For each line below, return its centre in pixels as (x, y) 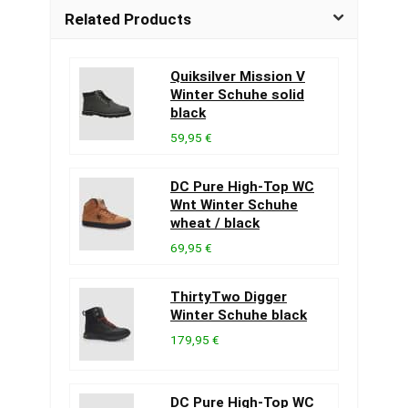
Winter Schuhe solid (237, 95)
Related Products (128, 19)
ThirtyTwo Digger (229, 297)
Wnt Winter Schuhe (234, 205)
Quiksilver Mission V (238, 76)
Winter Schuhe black (239, 315)
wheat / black (215, 223)
